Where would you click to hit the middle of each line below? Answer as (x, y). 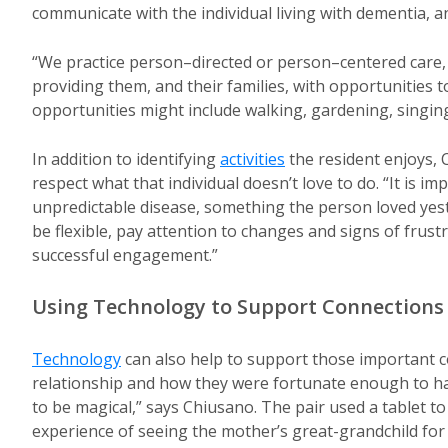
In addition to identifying (126, 159)
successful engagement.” (125, 255)
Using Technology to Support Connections (238, 306)
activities (252, 159)
